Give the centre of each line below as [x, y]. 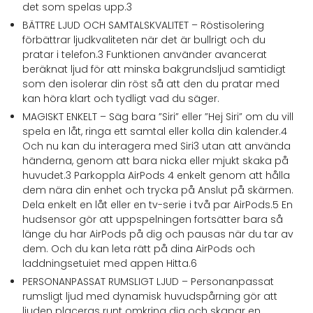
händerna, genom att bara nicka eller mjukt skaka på [155, 161]
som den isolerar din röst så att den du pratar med [151, 84]
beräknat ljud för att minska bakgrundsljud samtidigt [154, 69]
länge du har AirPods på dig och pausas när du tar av [158, 234]
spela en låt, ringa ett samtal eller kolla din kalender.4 [155, 131]
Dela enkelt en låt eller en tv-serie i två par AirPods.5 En [158, 205]
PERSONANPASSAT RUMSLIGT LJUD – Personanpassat [148, 282]
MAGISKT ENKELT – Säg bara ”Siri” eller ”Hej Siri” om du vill [158, 117]
